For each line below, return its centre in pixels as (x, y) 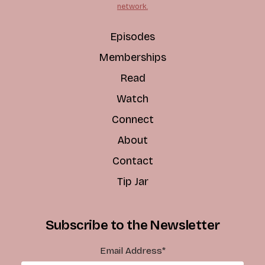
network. (132, 6)
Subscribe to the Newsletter (132, 225)
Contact (132, 161)
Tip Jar (132, 181)
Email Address (131, 251)
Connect (132, 119)
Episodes (132, 36)
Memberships (132, 57)
